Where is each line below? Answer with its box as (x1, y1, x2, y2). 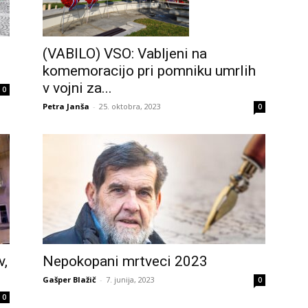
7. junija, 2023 (106, 274, 155, 285)
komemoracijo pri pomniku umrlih (43, 62, 256, 79)
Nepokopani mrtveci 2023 (43, 252, 208, 269)
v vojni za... (43, 79, 112, 96)
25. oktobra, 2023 (99, 100, 161, 111)
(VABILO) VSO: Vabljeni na (43, 45, 207, 62)
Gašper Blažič (43, 274, 96, 285)
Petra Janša (43, 100, 89, 111)
